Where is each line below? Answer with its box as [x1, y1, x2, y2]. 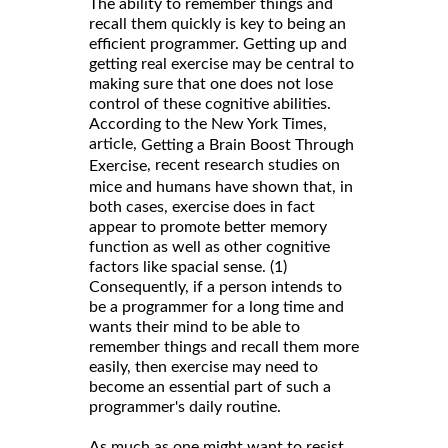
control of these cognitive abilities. [89, 96, 331, 113]
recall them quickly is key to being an [89, 16, 346, 33]
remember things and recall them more [89, 338, 359, 355]
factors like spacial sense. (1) [89, 258, 287, 275]
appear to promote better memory [89, 218, 327, 235]
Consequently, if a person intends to [89, 278, 342, 295]
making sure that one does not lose [89, 76, 333, 93]
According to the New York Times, [89, 116, 327, 133]
